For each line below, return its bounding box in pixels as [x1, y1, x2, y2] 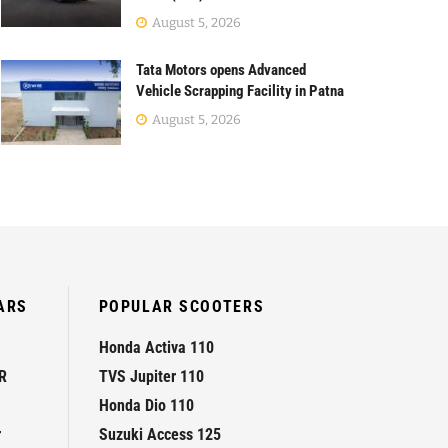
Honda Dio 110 [98, 396, 194, 416]
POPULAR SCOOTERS [98, 297, 265, 317]
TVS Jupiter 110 [98, 367, 204, 387]
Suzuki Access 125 [98, 425, 221, 445]
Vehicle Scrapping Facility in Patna [136, 81, 344, 100]
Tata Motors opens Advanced [136, 60, 306, 79]
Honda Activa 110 [98, 338, 214, 358]
